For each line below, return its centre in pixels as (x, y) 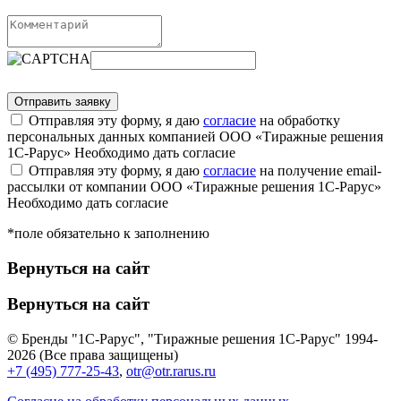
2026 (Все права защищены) (93, 355)
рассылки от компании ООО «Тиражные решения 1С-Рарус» (194, 186)
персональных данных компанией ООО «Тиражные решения (195, 136)
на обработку (298, 120)
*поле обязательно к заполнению (108, 233)
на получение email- (319, 170)
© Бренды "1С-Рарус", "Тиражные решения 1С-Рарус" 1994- (192, 339)
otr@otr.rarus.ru (171, 371)
